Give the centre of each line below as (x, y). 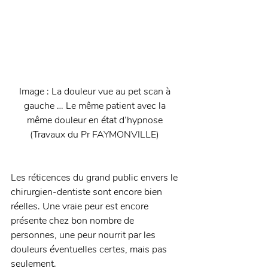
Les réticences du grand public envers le (95, 178)
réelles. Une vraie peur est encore (81, 207)
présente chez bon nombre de (74, 221)
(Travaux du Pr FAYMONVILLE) (96, 135)
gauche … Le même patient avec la (96, 106)
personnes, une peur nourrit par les (84, 235)
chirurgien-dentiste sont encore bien (88, 192)
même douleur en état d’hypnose (96, 121)
